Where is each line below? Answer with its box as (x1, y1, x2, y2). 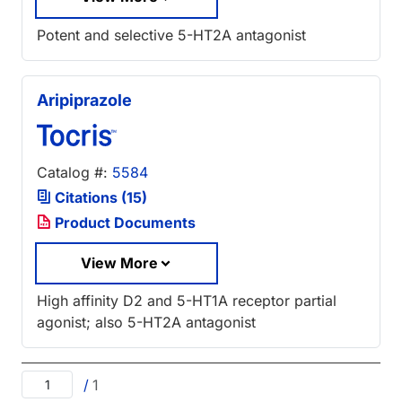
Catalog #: (37, 162, 112, 181)
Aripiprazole (37, 90, 132, 109)
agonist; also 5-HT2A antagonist (37, 313, 256, 332)
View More (81, 253, 158, 272)
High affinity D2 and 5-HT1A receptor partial (37, 292, 336, 310)
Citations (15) (51, 188, 147, 206)
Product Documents (51, 213, 196, 232)
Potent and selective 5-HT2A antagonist (37, 25, 306, 44)
